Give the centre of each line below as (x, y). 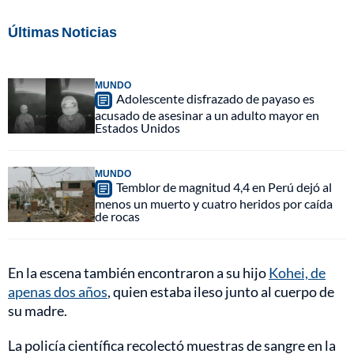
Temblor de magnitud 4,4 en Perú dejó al (224, 187)
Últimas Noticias (62, 32)
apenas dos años (58, 292)
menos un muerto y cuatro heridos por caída (214, 204)
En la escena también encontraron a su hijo (138, 273)
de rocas (117, 217)
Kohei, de (297, 273)
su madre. (38, 311)
